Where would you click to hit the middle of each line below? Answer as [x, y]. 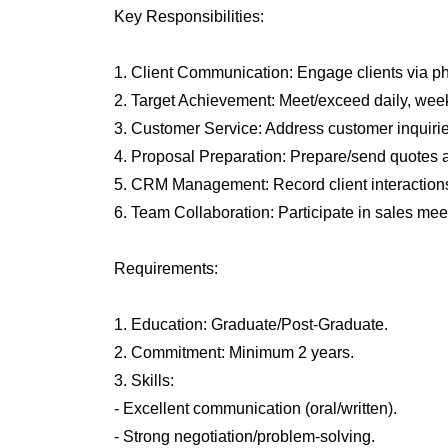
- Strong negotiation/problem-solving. [244, 436]
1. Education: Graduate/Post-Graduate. [250, 324]
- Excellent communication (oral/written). [255, 408]
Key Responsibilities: [188, 16]
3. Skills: [143, 380]
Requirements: [165, 268]
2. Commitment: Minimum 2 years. [233, 352]
